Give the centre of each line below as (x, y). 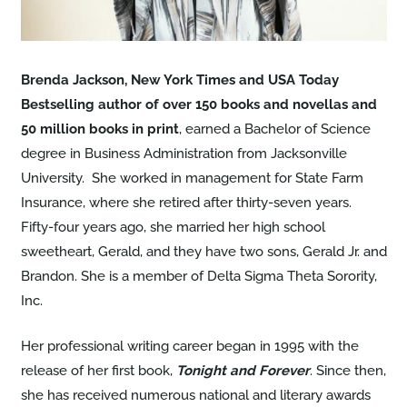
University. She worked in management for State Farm (192, 178)
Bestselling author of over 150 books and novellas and (199, 104)
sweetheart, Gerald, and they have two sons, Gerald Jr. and (203, 252)
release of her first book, (98, 370)
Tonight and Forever (243, 370)
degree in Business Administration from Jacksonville (184, 154)
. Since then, (347, 370)
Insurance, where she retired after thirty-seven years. (188, 203)
